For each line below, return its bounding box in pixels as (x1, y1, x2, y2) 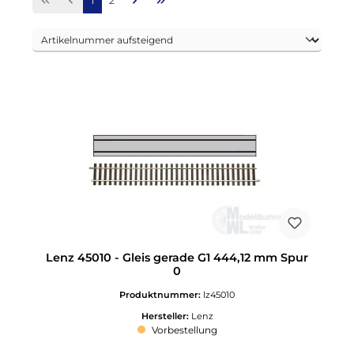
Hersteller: (141, 311, 191, 322)
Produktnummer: (119, 288, 203, 300)
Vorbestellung (149, 324, 217, 337)
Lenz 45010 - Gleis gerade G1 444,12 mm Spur (46, 250, 308, 265)
